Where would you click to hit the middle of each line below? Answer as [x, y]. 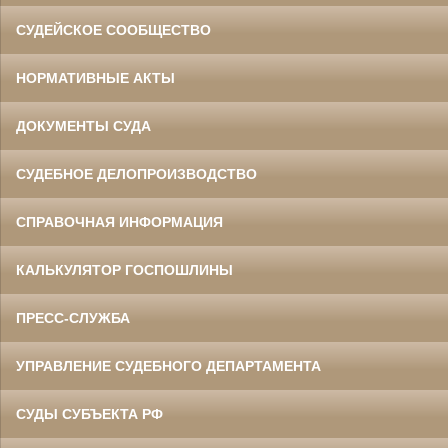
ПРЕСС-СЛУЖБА [73, 318]
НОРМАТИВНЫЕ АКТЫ [95, 78]
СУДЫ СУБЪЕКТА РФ [89, 414]
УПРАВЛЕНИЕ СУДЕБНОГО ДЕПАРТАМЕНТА [168, 366]
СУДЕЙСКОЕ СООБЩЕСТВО [113, 30]
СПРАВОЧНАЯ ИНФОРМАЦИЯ [119, 222]
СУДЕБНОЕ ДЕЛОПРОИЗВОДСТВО [136, 174]
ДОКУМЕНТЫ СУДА [83, 126]
